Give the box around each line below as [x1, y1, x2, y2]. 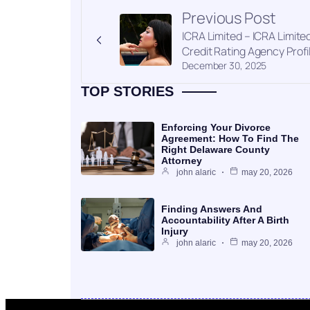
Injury [161, 225, 188, 237]
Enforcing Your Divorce [161, 121, 271, 133]
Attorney [161, 154, 202, 166]
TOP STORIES [81, 83, 174, 99]
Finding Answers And [161, 203, 262, 215]
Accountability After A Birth [161, 214, 289, 226]
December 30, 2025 [182, 58, 267, 72]
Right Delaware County [161, 143, 270, 155]
